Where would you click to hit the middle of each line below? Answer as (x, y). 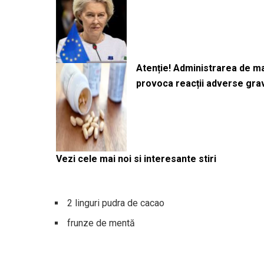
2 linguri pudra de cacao (115, 203)
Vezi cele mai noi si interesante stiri (136, 159)
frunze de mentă (100, 223)
